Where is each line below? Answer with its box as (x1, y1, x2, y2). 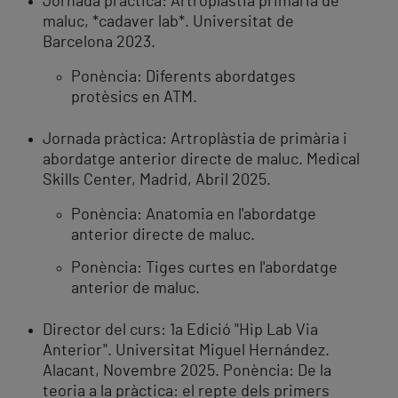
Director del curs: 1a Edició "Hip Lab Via (43, 322, 318, 339)
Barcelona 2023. (43, 35, 155, 52)
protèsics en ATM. (71, 90, 197, 107)
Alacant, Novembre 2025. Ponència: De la (43, 363, 331, 380)
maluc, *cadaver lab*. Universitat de (43, 14, 294, 31)
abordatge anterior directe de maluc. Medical (43, 152, 360, 169)
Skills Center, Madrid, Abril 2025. (43, 172, 271, 189)
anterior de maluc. (71, 281, 200, 298)
